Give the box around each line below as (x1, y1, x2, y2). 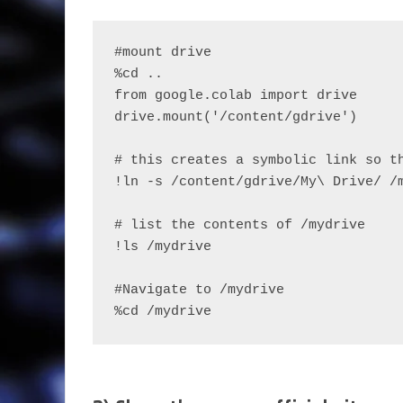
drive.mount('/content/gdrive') (114, 110, 357, 126)
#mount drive (114, 45, 211, 61)
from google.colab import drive (114, 88, 357, 104)
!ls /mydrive (114, 239, 211, 255)
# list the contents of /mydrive (114, 218, 365, 234)
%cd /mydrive (114, 304, 211, 320)
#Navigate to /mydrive (114, 282, 284, 299)
